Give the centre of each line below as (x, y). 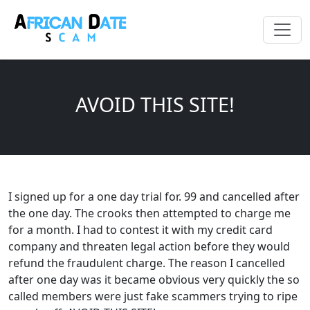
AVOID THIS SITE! (155, 104)
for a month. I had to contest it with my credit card (140, 230)
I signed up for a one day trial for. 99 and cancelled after (154, 197)
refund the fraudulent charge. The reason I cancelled (147, 263)
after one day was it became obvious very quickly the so (154, 280)
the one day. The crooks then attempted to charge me (149, 213)
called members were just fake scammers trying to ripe (153, 297)
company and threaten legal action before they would (149, 247)
